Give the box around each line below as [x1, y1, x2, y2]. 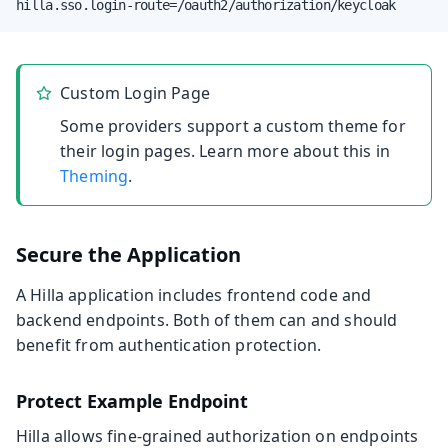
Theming [60, 164, 129, 187]
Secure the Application [16, 240, 241, 268]
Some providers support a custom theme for [60, 114, 406, 137]
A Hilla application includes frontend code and [16, 283, 372, 306]
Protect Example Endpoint [16, 388, 248, 413]
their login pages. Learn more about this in [60, 139, 391, 162]
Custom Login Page [60, 81, 210, 104]
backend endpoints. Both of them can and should [16, 308, 398, 331]
